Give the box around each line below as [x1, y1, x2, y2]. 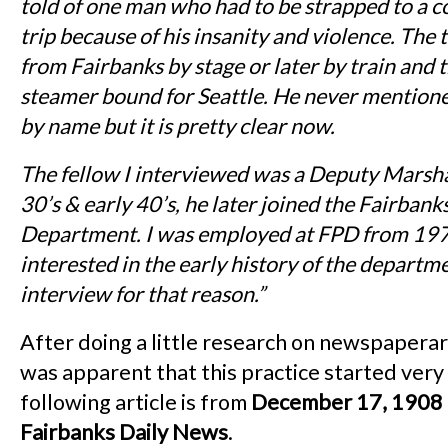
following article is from [20, 389, 247, 416]
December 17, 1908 [247, 389, 443, 416]
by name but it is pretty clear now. [20, 113, 335, 140]
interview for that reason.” [20, 281, 265, 308]
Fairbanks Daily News [20, 419, 228, 446]
